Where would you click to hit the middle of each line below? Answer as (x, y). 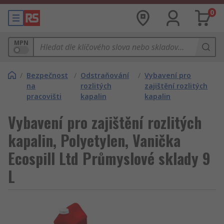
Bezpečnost (47, 75)
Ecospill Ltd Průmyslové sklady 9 (109, 158)
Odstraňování (104, 75)
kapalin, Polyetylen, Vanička (94, 140)
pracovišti (44, 96)
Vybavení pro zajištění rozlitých (105, 122)
